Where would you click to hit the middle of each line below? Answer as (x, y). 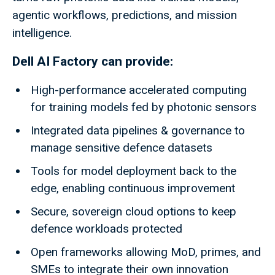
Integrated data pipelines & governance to (138, 131)
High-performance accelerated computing (139, 90)
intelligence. (44, 33)
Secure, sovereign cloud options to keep (134, 212)
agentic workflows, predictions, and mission (125, 15)
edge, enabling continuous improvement (134, 188)
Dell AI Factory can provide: (94, 62)
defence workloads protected (108, 229)
